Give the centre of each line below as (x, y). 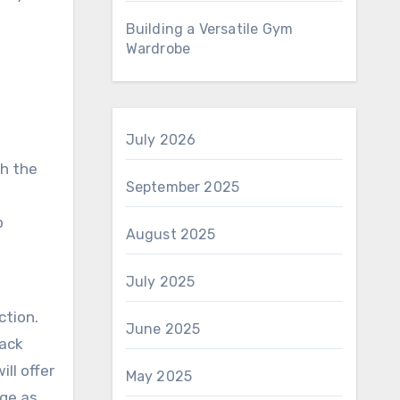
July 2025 (160, 282)
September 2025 (183, 187)
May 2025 (159, 376)
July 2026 (161, 140)
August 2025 (171, 234)
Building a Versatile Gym (209, 29)
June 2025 (163, 329)
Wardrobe (158, 49)
